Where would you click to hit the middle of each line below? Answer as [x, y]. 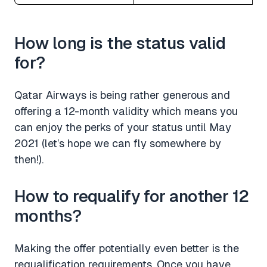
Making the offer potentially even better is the [127, 248]
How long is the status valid [120, 43]
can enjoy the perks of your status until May [123, 127]
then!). [29, 159]
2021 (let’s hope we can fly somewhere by [118, 143]
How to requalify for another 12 [132, 196]
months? [48, 215]
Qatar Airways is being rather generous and [122, 95]
